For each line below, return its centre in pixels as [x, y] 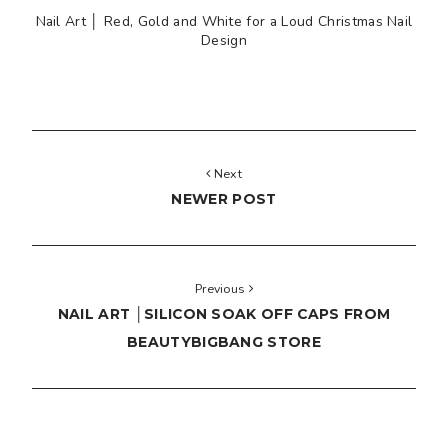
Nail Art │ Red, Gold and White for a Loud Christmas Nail [224, 22]
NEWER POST [224, 199]
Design [224, 41]
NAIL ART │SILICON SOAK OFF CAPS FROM [224, 314]
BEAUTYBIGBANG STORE [224, 342]
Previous [221, 289]
